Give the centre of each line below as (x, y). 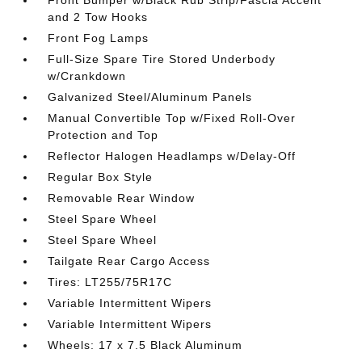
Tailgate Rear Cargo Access (129, 261)
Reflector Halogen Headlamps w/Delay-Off (172, 156)
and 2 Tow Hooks (98, 17)
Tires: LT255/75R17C (110, 282)
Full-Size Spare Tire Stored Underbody (162, 59)
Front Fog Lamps (99, 38)
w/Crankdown (87, 76)
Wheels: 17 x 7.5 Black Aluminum (145, 345)
